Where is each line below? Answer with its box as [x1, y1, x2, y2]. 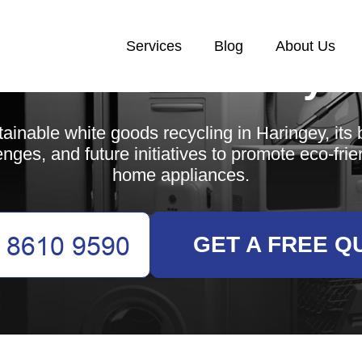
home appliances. [112, 165, 250, 185]
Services [126, 38, 182, 54]
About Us [276, 38, 335, 54]
